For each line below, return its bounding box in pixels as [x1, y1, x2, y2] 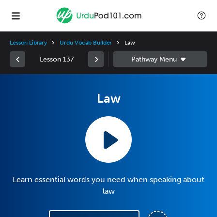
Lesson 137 [40, 55, 74, 63]
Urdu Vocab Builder [60, 39, 112, 46]
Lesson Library [10, 39, 47, 46]
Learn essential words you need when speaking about [13, 175, 204, 184]
